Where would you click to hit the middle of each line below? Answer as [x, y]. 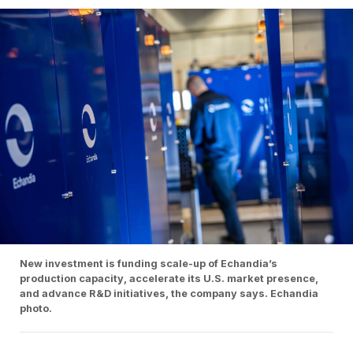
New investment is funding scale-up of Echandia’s [149, 263]
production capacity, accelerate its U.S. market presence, [169, 278]
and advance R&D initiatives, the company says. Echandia [169, 293]
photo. [36, 308]
